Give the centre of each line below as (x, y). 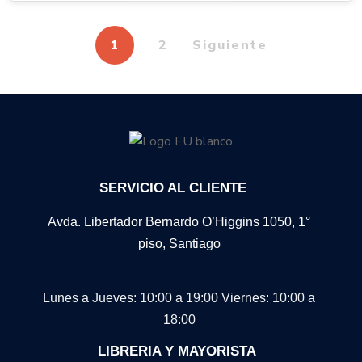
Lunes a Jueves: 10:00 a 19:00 (132, 298)
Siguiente (229, 45)
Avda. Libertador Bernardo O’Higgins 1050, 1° (179, 222)
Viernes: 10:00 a (268, 298)
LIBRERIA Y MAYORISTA (177, 351)
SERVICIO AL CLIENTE (173, 188)
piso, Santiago (179, 244)
